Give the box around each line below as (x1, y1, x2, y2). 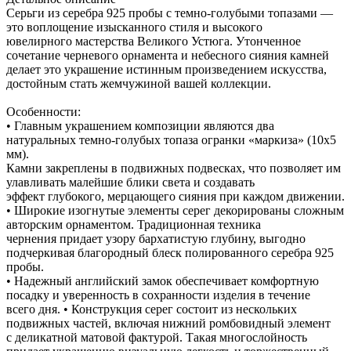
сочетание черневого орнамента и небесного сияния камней (6, 48, 329, 62)
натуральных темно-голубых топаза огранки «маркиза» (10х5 (6, 132, 336, 147)
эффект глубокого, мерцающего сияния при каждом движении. (6, 189, 345, 203)
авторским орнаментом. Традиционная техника (6, 217, 261, 231)
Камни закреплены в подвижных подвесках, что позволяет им (6, 161, 341, 175)
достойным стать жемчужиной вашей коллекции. (6, 76, 271, 90)
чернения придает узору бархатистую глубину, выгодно (6, 231, 306, 245)
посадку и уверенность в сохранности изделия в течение (6, 288, 310, 302)
